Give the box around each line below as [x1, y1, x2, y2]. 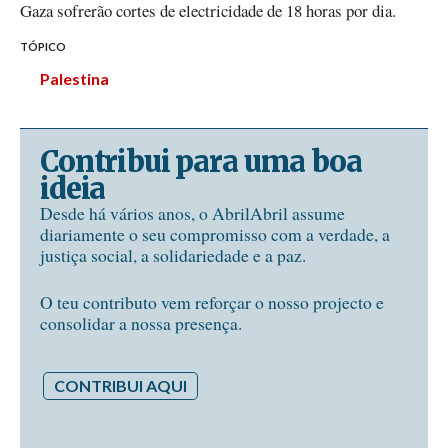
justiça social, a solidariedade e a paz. [40, 242, 306, 267]
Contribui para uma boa [40, 143, 362, 180]
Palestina [40, 68, 109, 88]
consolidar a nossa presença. [40, 311, 242, 336]
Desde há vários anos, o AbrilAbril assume [40, 200, 345, 225]
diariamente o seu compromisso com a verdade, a [40, 221, 390, 246]
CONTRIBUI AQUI [54, 375, 187, 395]
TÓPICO [20, 40, 66, 54]
